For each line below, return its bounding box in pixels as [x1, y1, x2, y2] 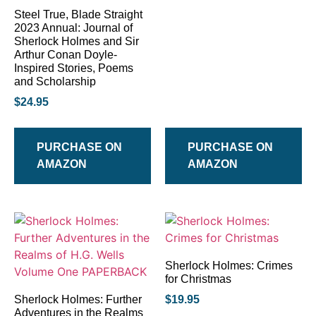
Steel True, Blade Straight [14, 8, 142, 21]
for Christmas [165, 273, 231, 286]
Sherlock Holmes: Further [14, 293, 142, 306]
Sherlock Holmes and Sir [14, 35, 139, 48]
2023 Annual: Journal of [14, 22, 133, 35]
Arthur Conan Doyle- [14, 49, 117, 61]
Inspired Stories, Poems [14, 62, 133, 75]
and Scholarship [14, 75, 96, 88]
